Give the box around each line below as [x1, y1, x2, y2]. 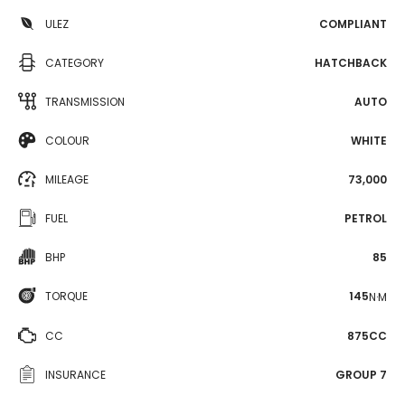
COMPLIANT [319, 16, 387, 32]
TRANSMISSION [45, 94, 125, 109]
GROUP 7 [335, 366, 387, 382]
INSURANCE [45, 366, 106, 382]
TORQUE [45, 288, 88, 304]
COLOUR [45, 133, 89, 148]
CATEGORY [45, 55, 104, 71]
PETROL [344, 211, 387, 226]
